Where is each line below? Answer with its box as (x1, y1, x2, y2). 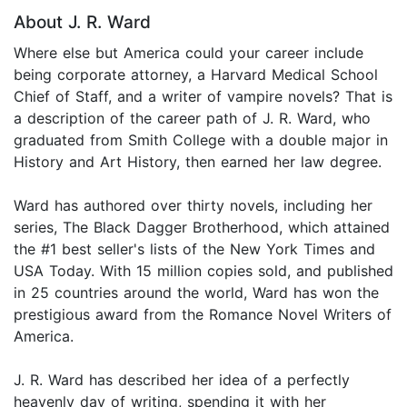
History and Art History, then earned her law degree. (14, 152, 382, 171)
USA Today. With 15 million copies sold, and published (14, 261, 393, 280)
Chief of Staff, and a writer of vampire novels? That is (14, 86, 392, 105)
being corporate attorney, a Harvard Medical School (14, 65, 378, 84)
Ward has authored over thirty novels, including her (14, 195, 372, 214)
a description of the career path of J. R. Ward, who (14, 108, 371, 127)
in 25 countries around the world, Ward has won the (14, 283, 379, 302)
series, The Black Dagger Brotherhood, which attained (14, 217, 390, 236)
